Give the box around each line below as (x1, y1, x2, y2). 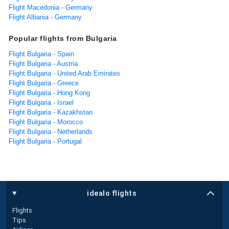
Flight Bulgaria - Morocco (9, 118, 83, 126)
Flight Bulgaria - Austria (9, 60, 78, 68)
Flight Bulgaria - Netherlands (9, 128, 93, 136)
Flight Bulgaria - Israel (9, 99, 74, 107)
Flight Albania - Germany (9, 13, 82, 21)
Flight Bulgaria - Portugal (9, 138, 82, 146)
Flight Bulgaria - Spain (9, 50, 74, 58)
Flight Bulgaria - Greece (9, 79, 79, 87)
